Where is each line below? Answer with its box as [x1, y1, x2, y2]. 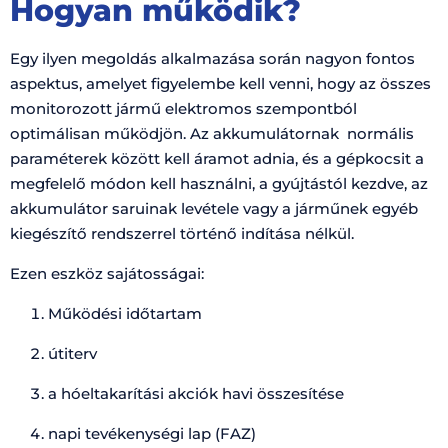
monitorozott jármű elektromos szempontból [10, 99, 357, 118]
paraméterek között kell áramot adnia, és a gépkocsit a [10, 149, 424, 168]
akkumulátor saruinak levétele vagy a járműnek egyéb [10, 199, 418, 218]
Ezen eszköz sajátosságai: [10, 264, 204, 283]
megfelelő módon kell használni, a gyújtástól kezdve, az [10, 174, 428, 193]
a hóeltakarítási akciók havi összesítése [48, 384, 344, 403]
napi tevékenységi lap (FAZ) [48, 424, 256, 443]
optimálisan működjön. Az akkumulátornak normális [10, 124, 414, 143]
